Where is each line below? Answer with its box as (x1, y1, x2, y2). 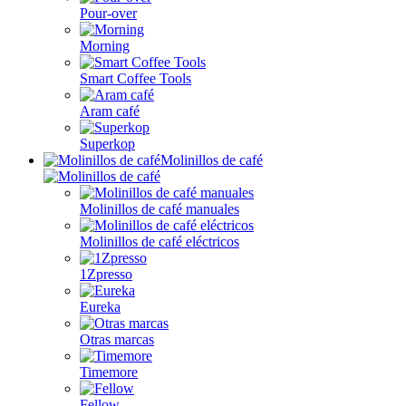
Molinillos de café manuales (80, 201, 239, 217)
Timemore (80, 364, 138, 380)
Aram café (80, 103, 140, 119)
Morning (80, 38, 130, 53)
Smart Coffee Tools (80, 71, 191, 86)
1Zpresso (80, 266, 132, 282)
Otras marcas (80, 332, 154, 347)
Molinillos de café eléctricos (80, 234, 239, 249)
